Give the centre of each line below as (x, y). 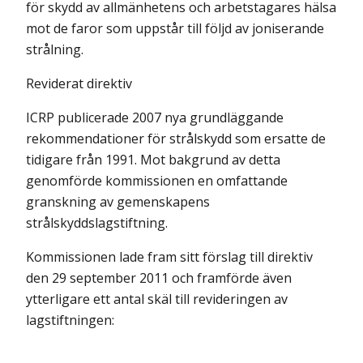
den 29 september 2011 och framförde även (159, 278)
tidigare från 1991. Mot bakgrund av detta (153, 159)
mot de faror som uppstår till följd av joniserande (175, 28)
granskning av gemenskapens (118, 201)
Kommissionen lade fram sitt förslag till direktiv (169, 256)
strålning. (55, 49)
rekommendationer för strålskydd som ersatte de (176, 138)
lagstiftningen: (70, 320)
